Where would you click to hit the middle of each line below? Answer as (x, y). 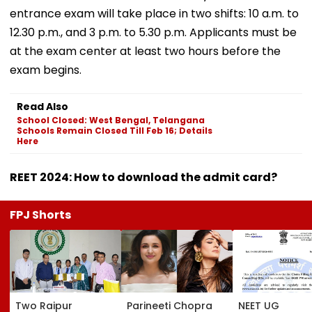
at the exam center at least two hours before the (145, 51)
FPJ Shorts (40, 214)
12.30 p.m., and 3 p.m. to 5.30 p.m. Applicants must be (153, 32)
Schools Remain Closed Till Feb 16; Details (115, 130)
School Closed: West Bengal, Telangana (111, 120)
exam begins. (46, 70)
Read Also (42, 106)
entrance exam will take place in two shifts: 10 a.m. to (154, 13)
